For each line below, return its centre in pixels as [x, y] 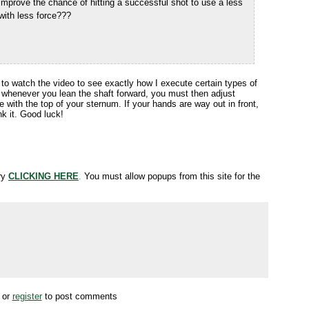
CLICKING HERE [43, 176]
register [27, 296]
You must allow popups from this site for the [171, 176]
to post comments [79, 296]
